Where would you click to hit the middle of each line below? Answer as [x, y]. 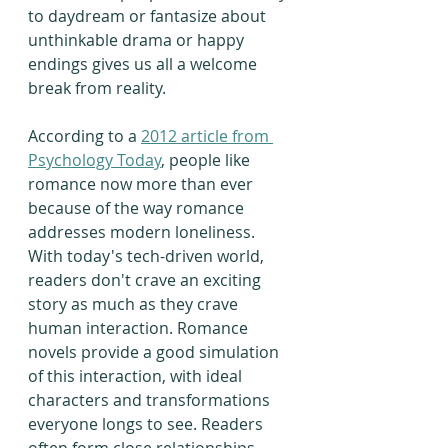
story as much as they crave [135, 304]
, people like [207, 160]
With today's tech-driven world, [148, 256]
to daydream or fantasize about [149, 16]
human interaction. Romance [140, 328]
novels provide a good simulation [155, 352]
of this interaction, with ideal [137, 376]
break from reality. [97, 88]
